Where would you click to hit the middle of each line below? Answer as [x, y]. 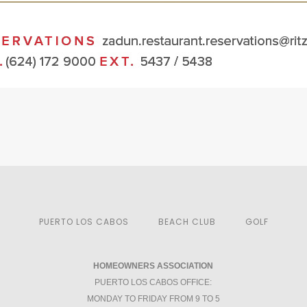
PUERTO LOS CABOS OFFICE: [153, 282]
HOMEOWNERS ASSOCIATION [153, 266]
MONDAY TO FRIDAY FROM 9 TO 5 [153, 299]
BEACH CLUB [187, 222]
